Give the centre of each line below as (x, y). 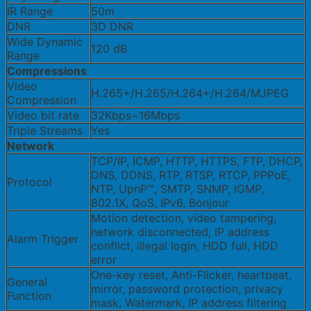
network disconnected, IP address (180, 232)
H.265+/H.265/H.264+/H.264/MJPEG (190, 93)
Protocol (30, 182)
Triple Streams (45, 131)
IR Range (30, 11)
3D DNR (112, 27)
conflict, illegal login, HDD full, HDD (185, 246)
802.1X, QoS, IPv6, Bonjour (160, 203)
